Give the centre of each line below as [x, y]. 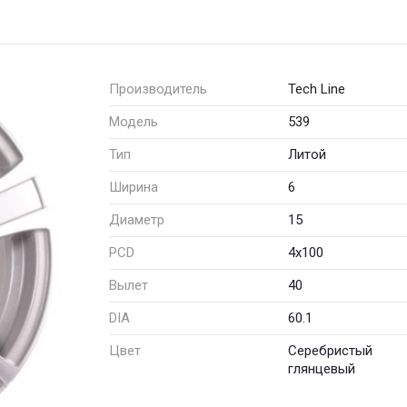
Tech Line [317, 89]
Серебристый [331, 350]
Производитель [158, 89]
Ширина [134, 187]
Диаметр [137, 219]
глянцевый [322, 368]
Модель [134, 121]
